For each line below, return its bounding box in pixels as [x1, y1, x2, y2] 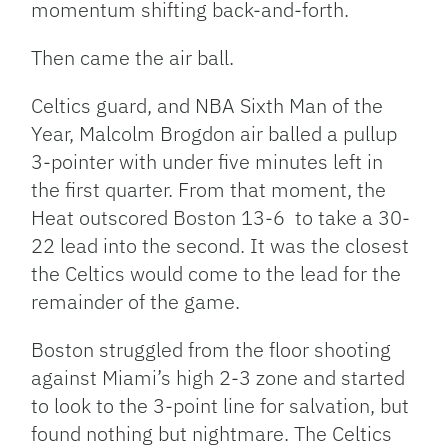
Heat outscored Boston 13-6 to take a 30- [31, 204, 411, 232]
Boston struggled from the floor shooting [31, 336, 392, 364]
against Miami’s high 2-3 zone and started [31, 364, 406, 392]
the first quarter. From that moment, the [31, 176, 387, 204]
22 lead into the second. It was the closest [31, 232, 410, 260]
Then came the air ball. [31, 44, 235, 72]
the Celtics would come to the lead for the [31, 260, 402, 288]
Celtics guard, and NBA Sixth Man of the [31, 92, 384, 120]
